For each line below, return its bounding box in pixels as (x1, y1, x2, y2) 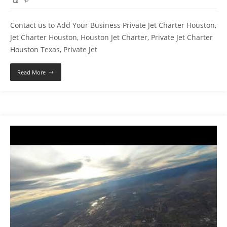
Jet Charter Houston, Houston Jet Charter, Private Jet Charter (10, 32, 213, 43)
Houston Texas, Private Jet (10, 45, 97, 55)
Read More (17, 68, 46, 77)
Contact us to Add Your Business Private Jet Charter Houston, (10, 20, 216, 30)
